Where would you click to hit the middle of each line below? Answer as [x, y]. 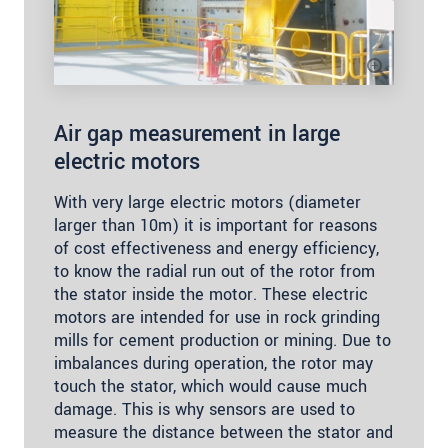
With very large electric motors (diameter [207, 203]
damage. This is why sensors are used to [204, 410]
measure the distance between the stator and [223, 433]
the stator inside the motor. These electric [211, 295]
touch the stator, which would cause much [210, 387]
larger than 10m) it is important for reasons [215, 226]
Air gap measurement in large [197, 134]
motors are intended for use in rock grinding [217, 318]
